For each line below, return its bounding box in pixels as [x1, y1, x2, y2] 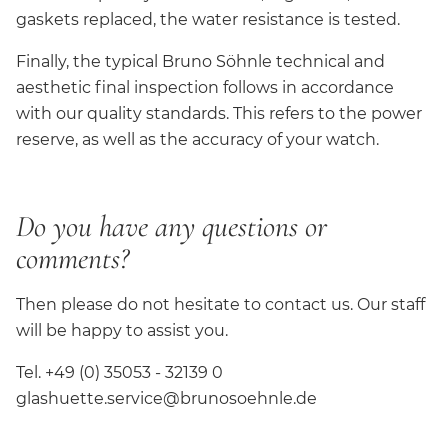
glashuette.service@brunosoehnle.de [16, 388, 317, 408]
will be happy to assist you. [16, 320, 228, 340]
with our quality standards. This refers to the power [16, 103, 422, 123]
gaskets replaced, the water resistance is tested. [16, 9, 400, 29]
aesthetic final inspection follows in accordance [16, 77, 394, 97]
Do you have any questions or [16, 207, 327, 245]
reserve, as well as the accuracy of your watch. [16, 129, 383, 149]
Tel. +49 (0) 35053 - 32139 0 [16, 362, 335, 382]
